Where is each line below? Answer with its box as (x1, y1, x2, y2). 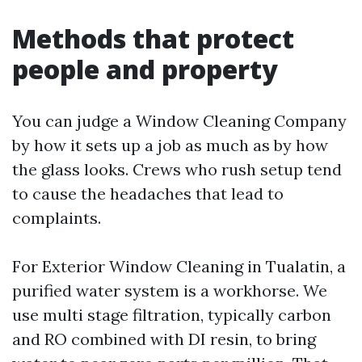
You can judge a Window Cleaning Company (12, 111, 347, 131)
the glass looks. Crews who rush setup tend (12, 159, 342, 179)
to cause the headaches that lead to (12, 183, 284, 204)
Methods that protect (12, 21, 294, 56)
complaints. (12, 208, 101, 228)
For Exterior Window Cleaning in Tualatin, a (12, 256, 346, 276)
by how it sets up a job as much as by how (12, 135, 328, 155)
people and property (12, 52, 278, 86)
